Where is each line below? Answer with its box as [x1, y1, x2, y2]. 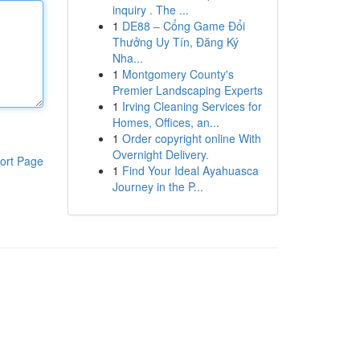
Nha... [112, 50, 143, 66]
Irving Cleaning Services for [121, 98, 262, 114]
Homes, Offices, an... [112, 114, 219, 130]
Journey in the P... [112, 178, 203, 194]
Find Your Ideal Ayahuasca [121, 162, 259, 178]
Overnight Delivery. [112, 146, 209, 162]
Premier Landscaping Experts [112, 82, 263, 98]
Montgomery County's [121, 66, 234, 82]
